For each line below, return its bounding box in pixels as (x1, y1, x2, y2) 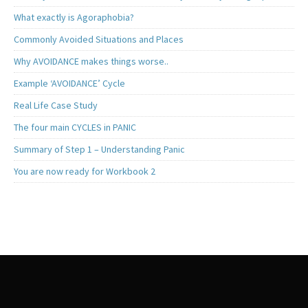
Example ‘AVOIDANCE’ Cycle (14, 77, 125, 90)
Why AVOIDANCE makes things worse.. (14, 55, 168, 68)
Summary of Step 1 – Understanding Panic (14, 143, 185, 156)
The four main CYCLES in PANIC (14, 121, 136, 134)
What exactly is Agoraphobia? (14, 11, 134, 24)
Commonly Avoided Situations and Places (14, 33, 184, 46)
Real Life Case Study (14, 99, 98, 112)
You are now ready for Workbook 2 (14, 165, 155, 178)
